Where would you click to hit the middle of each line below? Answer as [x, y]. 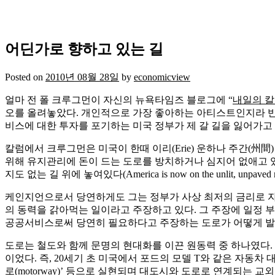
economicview [162, 77]
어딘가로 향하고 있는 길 [84, 49]
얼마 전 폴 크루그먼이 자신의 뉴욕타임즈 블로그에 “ [119, 99]
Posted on [25, 77]
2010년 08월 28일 [82, 77]
